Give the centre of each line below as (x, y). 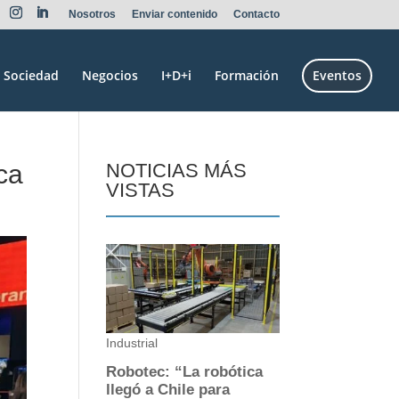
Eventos (337, 75)
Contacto (256, 14)
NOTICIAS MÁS (177, 171)
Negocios (110, 75)
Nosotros (92, 14)
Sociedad (31, 75)
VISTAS (141, 190)
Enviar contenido (174, 14)
